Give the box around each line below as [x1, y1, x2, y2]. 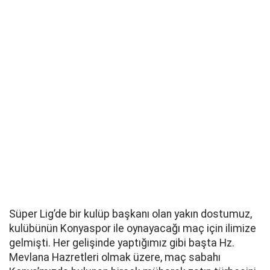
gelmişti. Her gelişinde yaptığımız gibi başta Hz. [9, 237, 234, 249]
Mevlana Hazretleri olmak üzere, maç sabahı [9, 251, 221, 263]
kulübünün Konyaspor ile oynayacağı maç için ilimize [9, 222, 256, 234]
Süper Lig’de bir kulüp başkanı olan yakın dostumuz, [9, 208, 252, 220]
